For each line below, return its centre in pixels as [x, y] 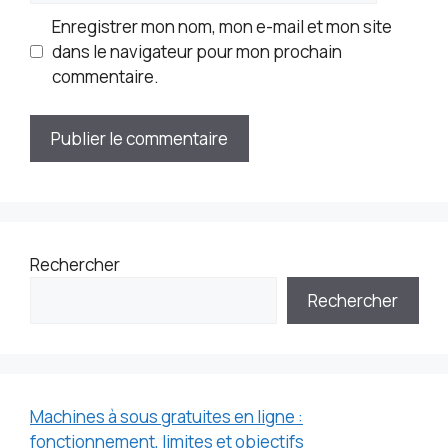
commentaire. [105, 77]
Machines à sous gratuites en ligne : [166, 416]
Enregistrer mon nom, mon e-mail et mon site [221, 27]
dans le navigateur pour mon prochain [196, 52]
